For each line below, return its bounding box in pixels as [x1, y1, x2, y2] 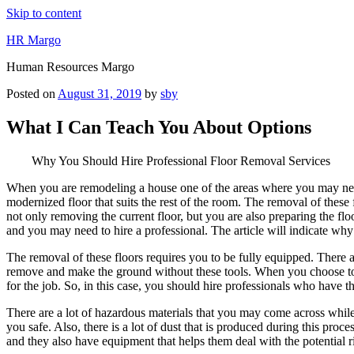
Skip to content [6, 6, 81, 20]
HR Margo [6, 33, 61, 47]
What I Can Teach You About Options [6, 116, 311, 137]
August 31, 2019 [58, 87, 141, 100]
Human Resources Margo [6, 60, 134, 73]
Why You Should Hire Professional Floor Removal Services [32, 153, 330, 168]
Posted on [6, 87, 55, 100]
